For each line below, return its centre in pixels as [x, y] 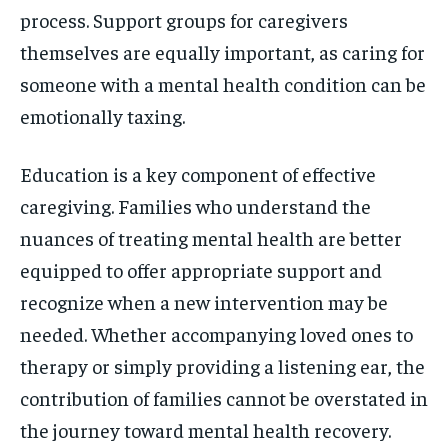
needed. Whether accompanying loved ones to [216, 333]
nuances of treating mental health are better [211, 237]
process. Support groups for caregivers [184, 19]
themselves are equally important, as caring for [222, 51]
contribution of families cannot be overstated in [224, 397]
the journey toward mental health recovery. [205, 429]
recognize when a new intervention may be [204, 301]
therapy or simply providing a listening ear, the [222, 365]
